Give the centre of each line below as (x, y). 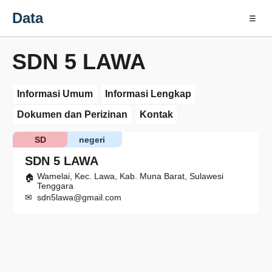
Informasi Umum (55, 94)
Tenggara (55, 186)
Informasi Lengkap (148, 94)
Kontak (156, 114)
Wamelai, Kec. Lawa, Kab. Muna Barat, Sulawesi (130, 176)
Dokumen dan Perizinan (72, 114)
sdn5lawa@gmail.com (79, 197)
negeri (92, 140)
